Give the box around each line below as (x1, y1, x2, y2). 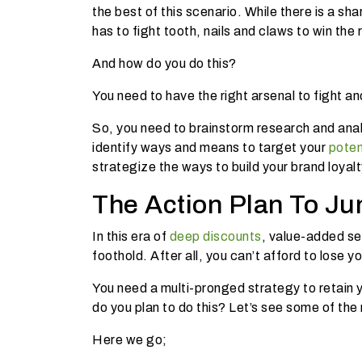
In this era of (92, 229, 170, 243)
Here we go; (92, 332, 167, 347)
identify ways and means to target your (92, 140, 329, 154)
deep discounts (169, 229, 262, 243)
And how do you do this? (92, 56, 237, 70)
